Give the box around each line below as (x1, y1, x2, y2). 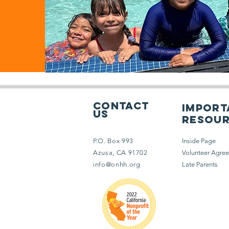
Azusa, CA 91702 (93, 149, 148, 156)
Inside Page (182, 137, 216, 145)
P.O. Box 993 (93, 137, 133, 145)
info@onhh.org (93, 161, 141, 168)
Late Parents (182, 161, 218, 168)
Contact (93, 99, 149, 112)
